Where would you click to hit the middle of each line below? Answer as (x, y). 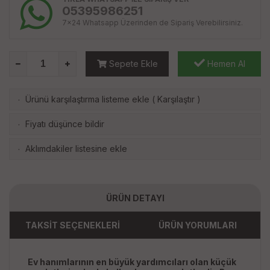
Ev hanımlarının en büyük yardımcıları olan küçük (132, 262)
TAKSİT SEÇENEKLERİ (72, 225)
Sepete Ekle (132, 64)
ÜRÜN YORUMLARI (198, 225)
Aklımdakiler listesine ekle (76, 149)
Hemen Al (225, 64)
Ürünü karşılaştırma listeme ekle (87, 99)
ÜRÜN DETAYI (135, 198)
